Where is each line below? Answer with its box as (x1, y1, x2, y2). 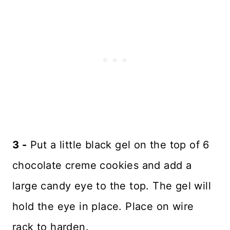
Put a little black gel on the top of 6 (27, 139, 209, 151)
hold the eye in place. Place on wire (12, 200, 194, 213)
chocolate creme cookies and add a (12, 159, 192, 172)
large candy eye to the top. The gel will (12, 180, 211, 193)
